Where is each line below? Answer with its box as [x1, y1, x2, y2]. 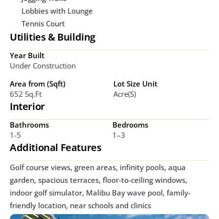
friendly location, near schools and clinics [10, 200, 151, 211]
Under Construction [10, 61, 76, 71]
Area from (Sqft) [10, 79, 66, 89]
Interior [10, 100, 45, 113]
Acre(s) [113, 89, 136, 99]
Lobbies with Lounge [22, 6, 93, 16]
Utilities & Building [10, 30, 95, 44]
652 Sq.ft [10, 89, 42, 99]
